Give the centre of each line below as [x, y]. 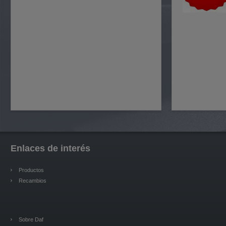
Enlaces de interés [50, 149]
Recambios [33, 181]
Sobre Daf [31, 219]
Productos [31, 170]
